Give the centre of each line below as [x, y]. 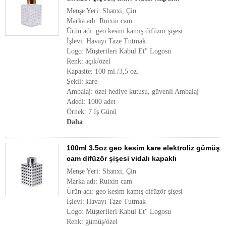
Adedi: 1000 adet [91, 102]
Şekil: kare [82, 81]
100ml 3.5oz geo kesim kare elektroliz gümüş [143, 148]
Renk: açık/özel [89, 61]
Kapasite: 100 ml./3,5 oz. [103, 71]
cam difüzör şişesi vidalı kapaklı [122, 158]
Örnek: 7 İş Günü [92, 112]
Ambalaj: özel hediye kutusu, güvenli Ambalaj [133, 92]
